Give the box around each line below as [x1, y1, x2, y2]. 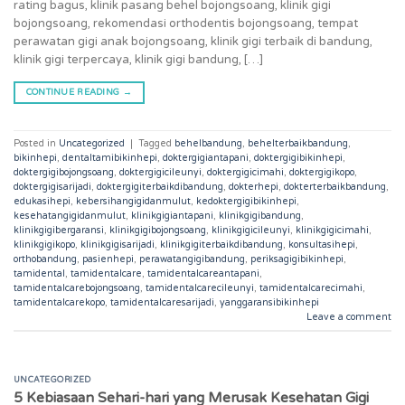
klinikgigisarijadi [80, 238, 155, 250]
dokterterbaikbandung [284, 180, 386, 193]
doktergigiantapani [163, 151, 249, 164]
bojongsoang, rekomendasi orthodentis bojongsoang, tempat [14, 15, 358, 31]
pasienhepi [82, 252, 134, 265]
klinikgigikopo [14, 238, 75, 250]
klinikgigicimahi [296, 223, 369, 236]
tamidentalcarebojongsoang [14, 281, 140, 294]
